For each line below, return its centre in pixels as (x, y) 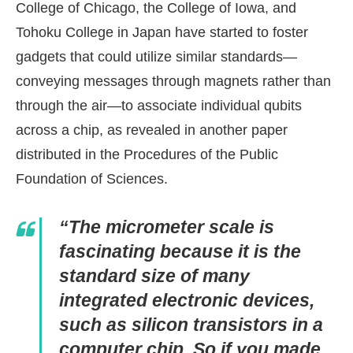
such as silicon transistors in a (191, 325)
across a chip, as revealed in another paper (152, 130)
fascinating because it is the (180, 252)
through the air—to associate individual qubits (159, 106)
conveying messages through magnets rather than (173, 82)
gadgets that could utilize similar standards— (156, 57)
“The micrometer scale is (167, 227)
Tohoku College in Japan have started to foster (162, 33)
